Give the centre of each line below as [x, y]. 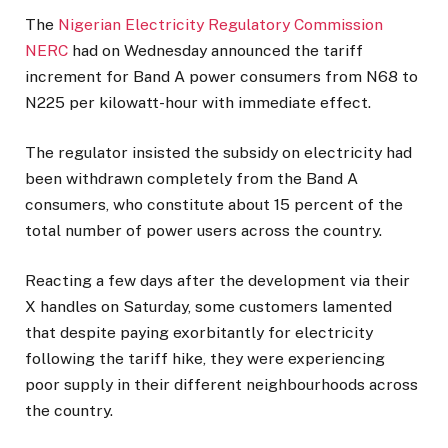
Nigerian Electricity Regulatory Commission [220, 24]
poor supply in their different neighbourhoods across [221, 384]
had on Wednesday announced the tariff [215, 50]
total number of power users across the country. [203, 230]
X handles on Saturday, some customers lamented [208, 306]
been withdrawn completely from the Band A [191, 178]
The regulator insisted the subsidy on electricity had [218, 152]
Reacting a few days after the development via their [217, 280]
